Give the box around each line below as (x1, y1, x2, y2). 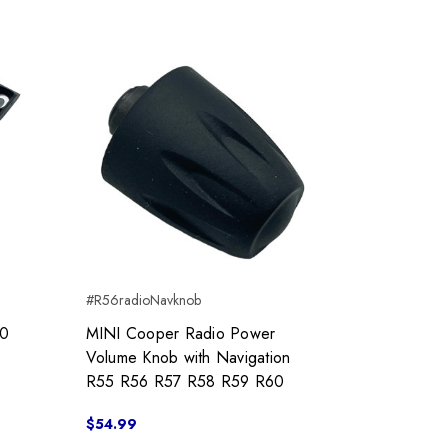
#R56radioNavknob (85, 290, 201, 311)
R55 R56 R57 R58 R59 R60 (85, 370, 285, 394)
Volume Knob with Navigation (85, 346, 291, 370)
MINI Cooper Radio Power (85, 322, 276, 346)
